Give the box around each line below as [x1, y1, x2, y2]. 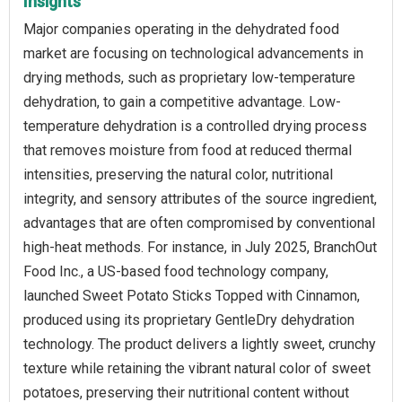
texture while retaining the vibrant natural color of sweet [23, 360, 371, 378]
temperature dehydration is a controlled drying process [23, 118, 367, 135]
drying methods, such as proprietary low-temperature [23, 69, 355, 87]
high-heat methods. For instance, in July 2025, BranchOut [23, 239, 377, 257]
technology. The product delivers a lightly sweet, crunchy [23, 336, 376, 354]
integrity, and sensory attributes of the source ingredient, [23, 190, 377, 208]
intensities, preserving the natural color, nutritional [23, 166, 333, 184]
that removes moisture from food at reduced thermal [23, 142, 352, 160]
